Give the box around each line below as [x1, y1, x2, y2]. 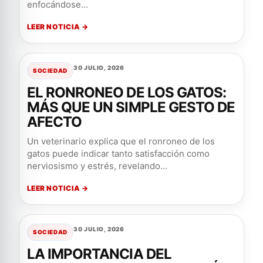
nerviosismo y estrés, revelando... [27, 160, 167, 171]
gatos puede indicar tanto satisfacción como [27, 148, 210, 159]
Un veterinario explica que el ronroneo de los [27, 136, 215, 147]
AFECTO [27, 113, 82, 130]
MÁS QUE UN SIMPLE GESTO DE [27, 99, 235, 116]
